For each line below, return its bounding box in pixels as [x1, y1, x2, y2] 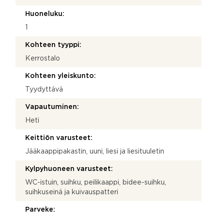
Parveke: [25, 206, 55, 213]
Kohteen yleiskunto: [25, 73, 96, 79]
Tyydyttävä [25, 86, 63, 93]
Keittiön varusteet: [25, 135, 93, 141]
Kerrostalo [25, 55, 60, 62]
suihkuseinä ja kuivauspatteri [25, 189, 118, 195]
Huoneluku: [25, 11, 64, 17]
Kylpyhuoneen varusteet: [25, 166, 113, 172]
